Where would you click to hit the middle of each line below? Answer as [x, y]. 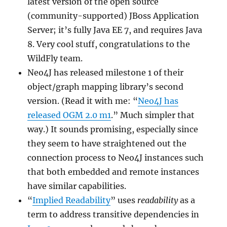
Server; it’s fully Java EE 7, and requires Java [115, 30]
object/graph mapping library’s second [106, 86]
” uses [124, 200]
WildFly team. [55, 58]
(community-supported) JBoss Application [113, 15]
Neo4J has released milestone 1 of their [106, 72]
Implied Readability [72, 200]
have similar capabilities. [77, 186]
